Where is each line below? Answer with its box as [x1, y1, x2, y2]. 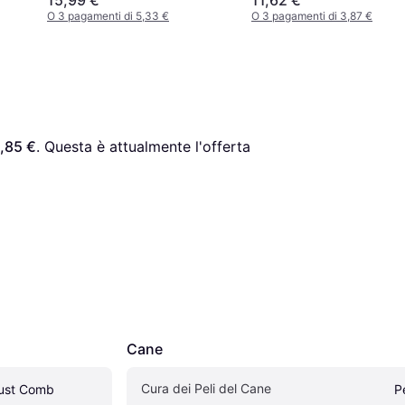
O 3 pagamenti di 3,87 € [251, 8, 372, 23]
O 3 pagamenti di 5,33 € [47, 8, 169, 23]
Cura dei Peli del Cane [141, 380, 271, 396]
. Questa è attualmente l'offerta [36, 137, 250, 155]
